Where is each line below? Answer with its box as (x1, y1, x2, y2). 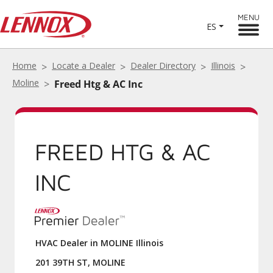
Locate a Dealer (52, 60, 115, 71)
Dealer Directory (130, 60, 196, 71)
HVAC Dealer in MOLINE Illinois (35, 237, 163, 249)
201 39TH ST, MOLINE (35, 257, 126, 268)
